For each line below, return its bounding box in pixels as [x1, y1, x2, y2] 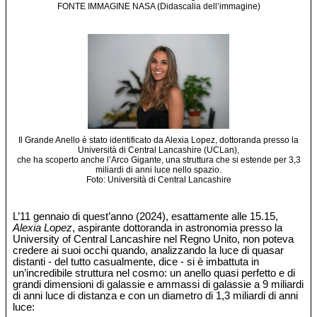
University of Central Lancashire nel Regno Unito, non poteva [13, 234, 294, 246]
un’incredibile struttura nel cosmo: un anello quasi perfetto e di [13, 267, 296, 279]
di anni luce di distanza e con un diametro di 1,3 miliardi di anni [13, 290, 299, 302]
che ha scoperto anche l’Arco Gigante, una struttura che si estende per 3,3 [16, 154, 301, 165]
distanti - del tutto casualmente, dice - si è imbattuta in [13, 256, 260, 268]
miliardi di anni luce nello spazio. [96, 164, 221, 175]
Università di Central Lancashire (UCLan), [78, 144, 239, 155]
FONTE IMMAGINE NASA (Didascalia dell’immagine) [57, 1, 260, 12]
